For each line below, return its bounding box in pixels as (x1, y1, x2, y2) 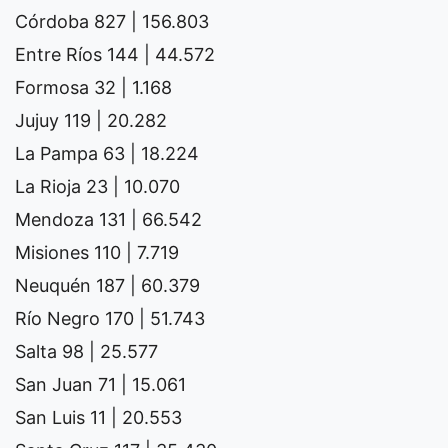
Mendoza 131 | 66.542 (15, 208, 202, 230)
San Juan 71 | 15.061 (15, 373, 186, 395)
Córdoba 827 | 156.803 (15, 10, 209, 32)
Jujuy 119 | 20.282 (15, 109, 167, 131)
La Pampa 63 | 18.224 (15, 142, 199, 164)
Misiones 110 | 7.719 (15, 241, 179, 263)
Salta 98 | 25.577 (15, 340, 158, 362)
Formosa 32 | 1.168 (15, 76, 172, 98)
